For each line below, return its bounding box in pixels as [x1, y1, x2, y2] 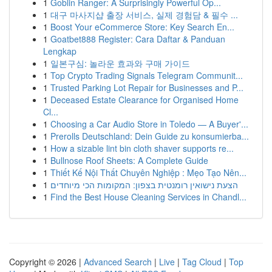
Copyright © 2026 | [9, 256, 84, 268]
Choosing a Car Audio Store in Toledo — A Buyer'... [50, 118, 248, 130]
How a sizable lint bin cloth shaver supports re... [50, 142, 234, 154]
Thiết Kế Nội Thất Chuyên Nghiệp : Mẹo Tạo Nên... [50, 166, 246, 178]
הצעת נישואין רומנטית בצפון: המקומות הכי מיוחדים [50, 178, 238, 191]
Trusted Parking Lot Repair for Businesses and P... [50, 81, 243, 93]
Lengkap [43, 45, 76, 57]
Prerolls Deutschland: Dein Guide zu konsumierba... [50, 130, 249, 142]
